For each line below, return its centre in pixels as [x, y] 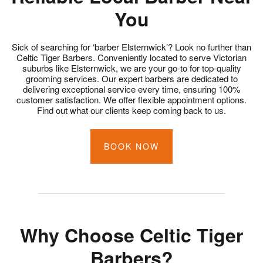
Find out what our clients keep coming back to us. [131, 110]
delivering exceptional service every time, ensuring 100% [131, 89]
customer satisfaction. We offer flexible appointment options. [131, 100]
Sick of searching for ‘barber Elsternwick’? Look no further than [131, 47]
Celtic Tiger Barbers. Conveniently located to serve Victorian [131, 58]
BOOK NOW [131, 146]
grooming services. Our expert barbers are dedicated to [131, 79]
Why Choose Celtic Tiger [131, 235]
